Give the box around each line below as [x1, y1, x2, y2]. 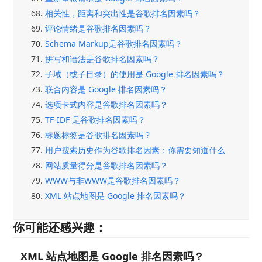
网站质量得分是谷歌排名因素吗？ [45, 159, 168, 171]
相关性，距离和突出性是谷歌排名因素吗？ [45, 7, 201, 19]
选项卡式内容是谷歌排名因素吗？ [45, 98, 168, 110]
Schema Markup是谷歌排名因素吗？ [45, 37, 183, 49]
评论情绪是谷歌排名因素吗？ [45, 22, 152, 34]
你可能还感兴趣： [13, 219, 107, 235]
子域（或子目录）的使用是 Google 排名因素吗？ [45, 68, 225, 80]
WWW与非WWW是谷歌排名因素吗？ [45, 174, 181, 186]
